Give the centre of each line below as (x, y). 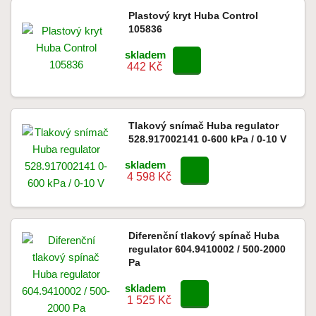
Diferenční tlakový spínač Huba (203, 236)
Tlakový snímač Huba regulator (203, 126)
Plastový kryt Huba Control (193, 16)
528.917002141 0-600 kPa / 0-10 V (207, 139)
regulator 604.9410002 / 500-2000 (207, 249)
